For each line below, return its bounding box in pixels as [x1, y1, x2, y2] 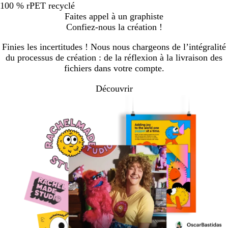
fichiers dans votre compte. [64, 63, 164, 73]
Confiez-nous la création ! [66, 21, 162, 32]
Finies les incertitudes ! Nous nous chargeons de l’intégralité [2, 41, 226, 52]
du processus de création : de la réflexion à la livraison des [6, 52, 222, 63]
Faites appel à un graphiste [65, 11, 163, 21]
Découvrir [95, 83, 133, 94]
